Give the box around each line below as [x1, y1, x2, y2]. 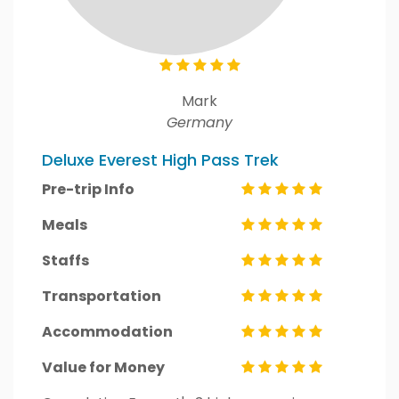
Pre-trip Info [42, 179, 134, 199]
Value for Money [42, 357, 165, 378]
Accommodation [42, 322, 173, 342]
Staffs [42, 250, 89, 271]
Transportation [42, 286, 161, 306]
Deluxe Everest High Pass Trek [42, 149, 279, 171]
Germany [167, 112, 232, 133]
